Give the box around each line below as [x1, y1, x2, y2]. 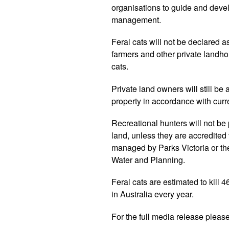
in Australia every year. [111, 188, 194, 200]
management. [111, 14, 161, 26]
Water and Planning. [111, 153, 185, 166]
